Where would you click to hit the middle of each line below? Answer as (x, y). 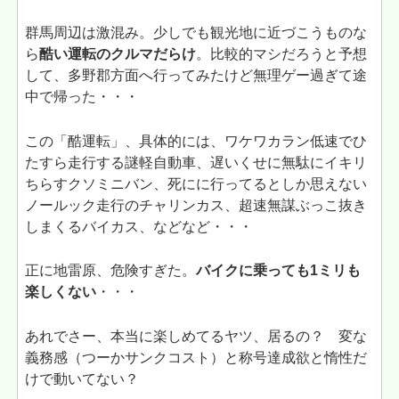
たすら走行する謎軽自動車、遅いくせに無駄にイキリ (196, 162)
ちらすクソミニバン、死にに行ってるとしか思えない (196, 183)
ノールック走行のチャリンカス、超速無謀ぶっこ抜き (196, 205)
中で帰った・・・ (82, 97)
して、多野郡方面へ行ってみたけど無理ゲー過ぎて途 (196, 76)
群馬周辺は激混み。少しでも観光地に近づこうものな (196, 33)
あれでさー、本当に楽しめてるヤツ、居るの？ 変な (196, 336)
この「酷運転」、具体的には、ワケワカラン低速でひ (196, 141)
